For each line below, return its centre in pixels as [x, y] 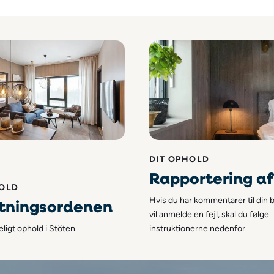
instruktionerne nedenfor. [198, 228]
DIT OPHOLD [179, 159]
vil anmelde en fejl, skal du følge [209, 214]
